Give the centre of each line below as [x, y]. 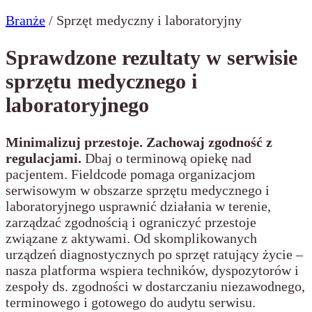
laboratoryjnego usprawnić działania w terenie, [138, 206]
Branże [25, 20]
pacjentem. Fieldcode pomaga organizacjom [131, 174]
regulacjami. [44, 158]
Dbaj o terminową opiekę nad [166, 158]
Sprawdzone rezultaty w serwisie [151, 57]
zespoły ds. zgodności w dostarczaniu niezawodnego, [155, 286]
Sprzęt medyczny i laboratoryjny [149, 20]
